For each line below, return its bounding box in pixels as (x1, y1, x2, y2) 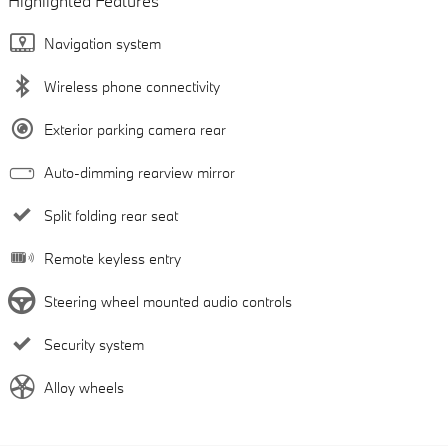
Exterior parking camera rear (44, 119, 226, 139)
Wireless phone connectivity (44, 76, 220, 96)
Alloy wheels (44, 377, 124, 397)
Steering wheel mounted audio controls (44, 291, 292, 311)
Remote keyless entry (44, 248, 181, 268)
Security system (44, 334, 144, 354)
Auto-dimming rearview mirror (44, 162, 235, 182)
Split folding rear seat (44, 205, 178, 225)
